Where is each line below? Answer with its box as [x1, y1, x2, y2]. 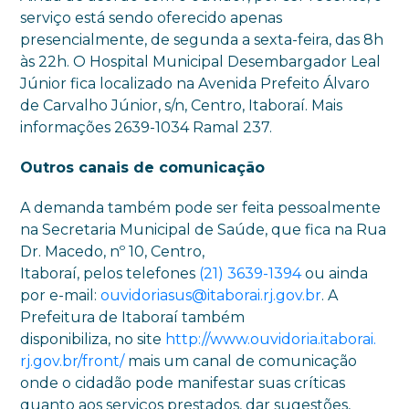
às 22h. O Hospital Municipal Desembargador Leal [20, 53, 382, 70]
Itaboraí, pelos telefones [20, 265, 200, 282]
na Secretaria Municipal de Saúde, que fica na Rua [20, 221, 387, 238]
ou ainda [301, 265, 369, 282]
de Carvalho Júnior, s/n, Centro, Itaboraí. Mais [20, 97, 343, 114]
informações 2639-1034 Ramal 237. [20, 119, 273, 136]
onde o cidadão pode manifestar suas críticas [20, 374, 346, 392]
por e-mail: [20, 287, 101, 304]
